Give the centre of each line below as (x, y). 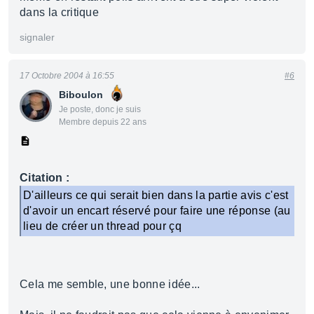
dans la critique (60, 12)
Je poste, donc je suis (100, 109)
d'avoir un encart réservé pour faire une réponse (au (157, 211)
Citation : (45, 178)
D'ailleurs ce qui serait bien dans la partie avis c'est (156, 195)
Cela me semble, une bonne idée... (110, 284)
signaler (37, 37)
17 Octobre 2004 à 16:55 (67, 76)
